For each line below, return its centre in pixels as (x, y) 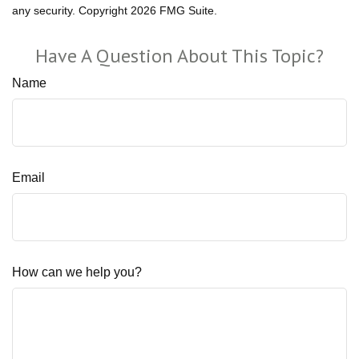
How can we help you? (77, 272)
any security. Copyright (71, 10)
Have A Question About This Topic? (179, 56)
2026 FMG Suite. (174, 10)
